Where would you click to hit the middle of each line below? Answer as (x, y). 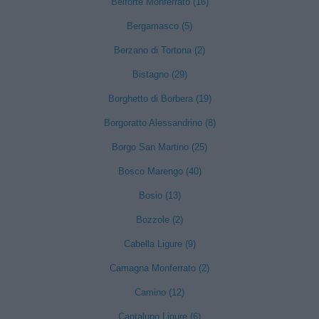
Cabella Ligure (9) (159, 244)
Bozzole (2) (159, 220)
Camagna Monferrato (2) (159, 268)
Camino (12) (159, 292)
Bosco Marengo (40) (159, 171)
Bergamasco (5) (159, 26)
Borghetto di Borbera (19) (159, 99)
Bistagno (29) (159, 74)
